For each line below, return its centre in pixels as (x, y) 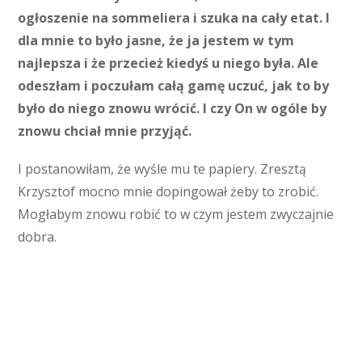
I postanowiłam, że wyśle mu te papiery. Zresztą (162, 169)
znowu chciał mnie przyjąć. (107, 130)
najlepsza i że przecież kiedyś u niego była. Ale (168, 63)
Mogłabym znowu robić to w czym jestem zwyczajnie (176, 214)
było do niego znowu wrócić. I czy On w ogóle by (173, 108)
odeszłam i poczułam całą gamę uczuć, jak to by (174, 85)
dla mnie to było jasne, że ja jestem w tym (156, 40)
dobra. (38, 237)
